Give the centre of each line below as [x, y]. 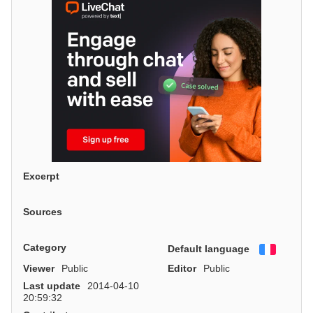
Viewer [39, 268]
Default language [209, 248]
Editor [182, 268]
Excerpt [41, 176]
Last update [52, 285]
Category [45, 247]
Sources [43, 212]
